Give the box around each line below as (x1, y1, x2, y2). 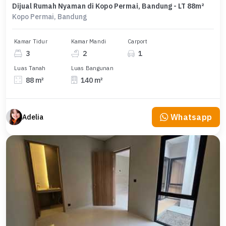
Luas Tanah (14, 64, 46, 72)
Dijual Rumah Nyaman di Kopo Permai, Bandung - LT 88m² (12, 2, 204, 11)
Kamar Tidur (14, 38, 47, 45)
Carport (128, 38, 147, 45)
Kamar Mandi (71, 38, 106, 45)
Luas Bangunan (71, 64, 114, 72)
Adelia (22, 112, 43, 122)
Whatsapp (171, 112, 212, 122)
